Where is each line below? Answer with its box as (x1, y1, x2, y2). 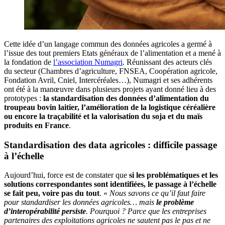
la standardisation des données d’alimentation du (43, 93, 209, 102)
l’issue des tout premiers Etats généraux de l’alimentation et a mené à (4, 48, 221, 57)
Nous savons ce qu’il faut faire (109, 189, 205, 198)
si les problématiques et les (129, 171, 218, 180)
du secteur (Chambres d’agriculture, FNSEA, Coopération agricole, (4, 66, 217, 75)
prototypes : (4, 93, 43, 102)
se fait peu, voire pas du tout (4, 189, 99, 198)
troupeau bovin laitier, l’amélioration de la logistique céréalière (4, 102, 215, 111)
